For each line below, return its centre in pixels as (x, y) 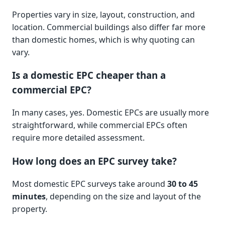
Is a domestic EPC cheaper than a (89, 75)
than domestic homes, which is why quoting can (103, 39)
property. (30, 209)
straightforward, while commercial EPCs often (100, 125)
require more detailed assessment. (78, 138)
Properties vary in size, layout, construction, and (103, 14)
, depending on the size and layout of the (123, 196)
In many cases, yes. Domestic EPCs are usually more (110, 113)
